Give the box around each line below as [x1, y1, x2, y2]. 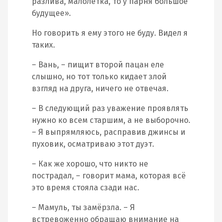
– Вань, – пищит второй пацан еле [32, 60, 164, 69]
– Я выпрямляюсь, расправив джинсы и [32, 127, 185, 137]
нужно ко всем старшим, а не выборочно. [32, 115, 190, 125]
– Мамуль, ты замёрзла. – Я [32, 203, 135, 212]
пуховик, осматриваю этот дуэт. [32, 139, 154, 149]
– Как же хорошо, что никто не [32, 159, 148, 168]
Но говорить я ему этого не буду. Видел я [32, 28, 188, 38]
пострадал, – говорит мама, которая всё [32, 171, 186, 180]
